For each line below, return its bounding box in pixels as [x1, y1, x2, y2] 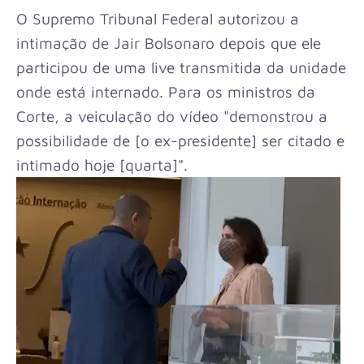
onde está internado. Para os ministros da [16, 82, 315, 101]
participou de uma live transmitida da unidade [16, 58, 346, 76]
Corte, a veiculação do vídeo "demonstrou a [16, 106, 327, 125]
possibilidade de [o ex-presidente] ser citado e [16, 131, 344, 149]
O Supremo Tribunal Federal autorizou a [16, 9, 299, 28]
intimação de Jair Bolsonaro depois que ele [16, 33, 321, 52]
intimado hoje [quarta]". [16, 155, 188, 174]
